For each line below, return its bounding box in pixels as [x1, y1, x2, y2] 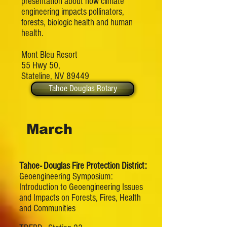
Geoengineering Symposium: [19, 171, 115, 182]
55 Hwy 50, [21, 60, 60, 71]
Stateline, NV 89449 [21, 71, 89, 82]
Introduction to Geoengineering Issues [19, 182, 143, 193]
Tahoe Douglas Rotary [48, 83, 117, 94]
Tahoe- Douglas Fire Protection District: [19, 161, 147, 171]
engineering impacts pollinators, [21, 7, 124, 17]
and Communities [19, 203, 75, 214]
